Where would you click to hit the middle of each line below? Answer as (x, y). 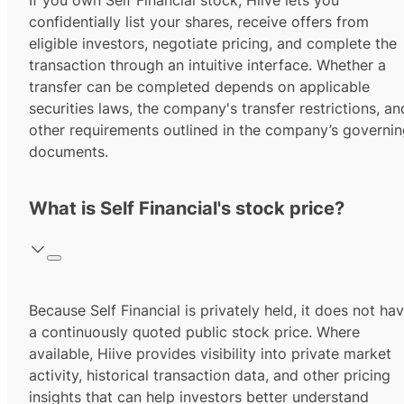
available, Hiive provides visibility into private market (210, 354)
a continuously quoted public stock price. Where (194, 332)
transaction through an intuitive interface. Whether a (207, 65)
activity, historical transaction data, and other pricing (210, 376)
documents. (69, 152)
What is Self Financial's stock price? (187, 209)
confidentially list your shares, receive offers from (199, 22)
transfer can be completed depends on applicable (199, 87)
